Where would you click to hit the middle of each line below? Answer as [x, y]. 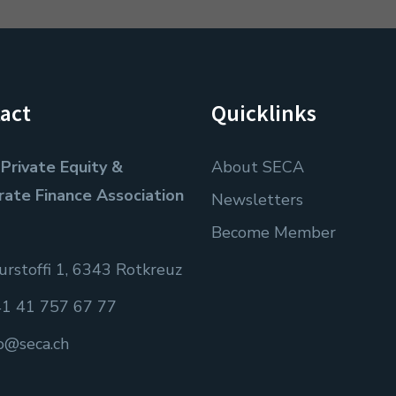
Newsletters [257, 200]
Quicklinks [264, 113]
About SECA [258, 167]
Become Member [274, 232]
